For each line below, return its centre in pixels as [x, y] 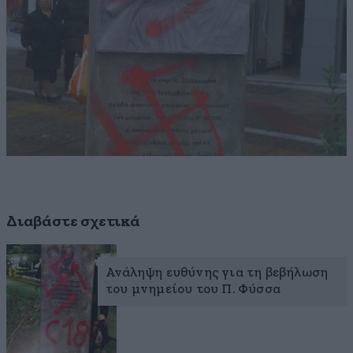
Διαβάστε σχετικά [73, 222]
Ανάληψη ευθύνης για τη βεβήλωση [217, 273]
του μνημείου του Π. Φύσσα [193, 290]
